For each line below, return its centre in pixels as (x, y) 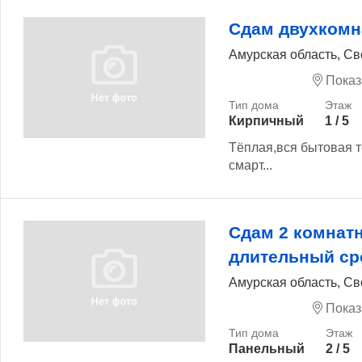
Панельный (267, 348)
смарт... (250, 166)
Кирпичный (266, 120)
